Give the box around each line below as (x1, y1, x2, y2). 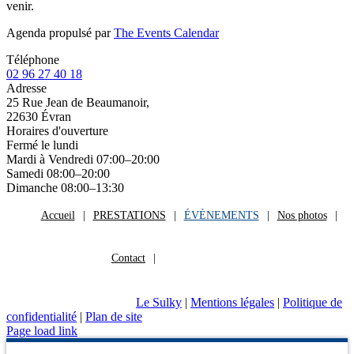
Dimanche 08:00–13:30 (6, 181, 124, 195)
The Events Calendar (114, 26, 219, 40)
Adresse (6, 81, 47, 96)
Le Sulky (136, 296, 182, 310)
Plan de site (85, 310, 142, 324)
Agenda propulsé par (6, 26, 114, 40)
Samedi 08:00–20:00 (6, 167, 110, 181)
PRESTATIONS (92, 209, 166, 222)
